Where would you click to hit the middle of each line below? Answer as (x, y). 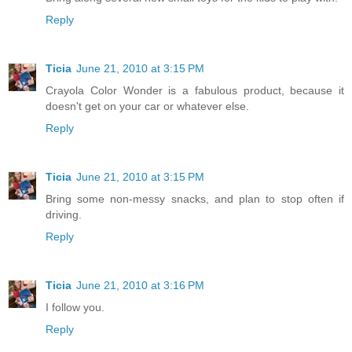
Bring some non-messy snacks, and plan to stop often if (195, 199)
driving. (64, 215)
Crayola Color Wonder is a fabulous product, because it (195, 91)
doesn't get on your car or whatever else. (147, 106)
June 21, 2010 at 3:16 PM (140, 286)
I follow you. (75, 308)
